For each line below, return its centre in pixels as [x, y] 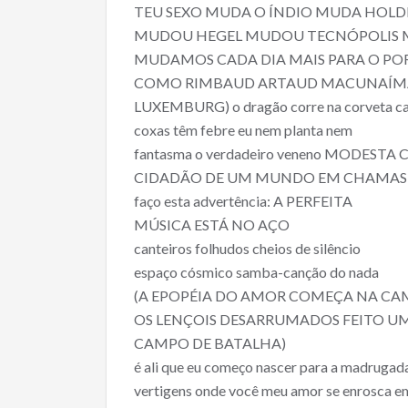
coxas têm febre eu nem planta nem [243, 129]
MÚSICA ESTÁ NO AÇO [212, 224]
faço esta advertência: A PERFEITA [243, 200]
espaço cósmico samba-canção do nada [256, 271]
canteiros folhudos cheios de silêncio [247, 248]
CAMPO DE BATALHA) [210, 342]
